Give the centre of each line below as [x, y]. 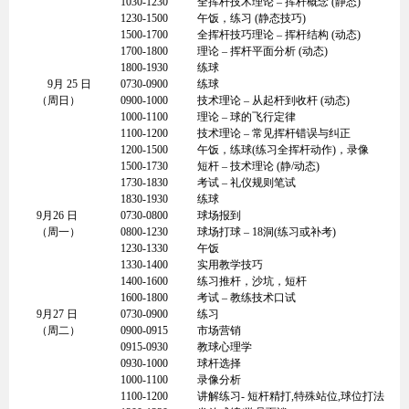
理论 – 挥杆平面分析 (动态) [262, 51]
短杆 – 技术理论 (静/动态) [258, 166]
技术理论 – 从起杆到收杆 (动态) [273, 100]
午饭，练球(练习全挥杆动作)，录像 [283, 150]
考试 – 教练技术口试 [246, 298]
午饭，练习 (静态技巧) [252, 18]
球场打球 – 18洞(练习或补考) [267, 232]
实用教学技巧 [230, 265]
